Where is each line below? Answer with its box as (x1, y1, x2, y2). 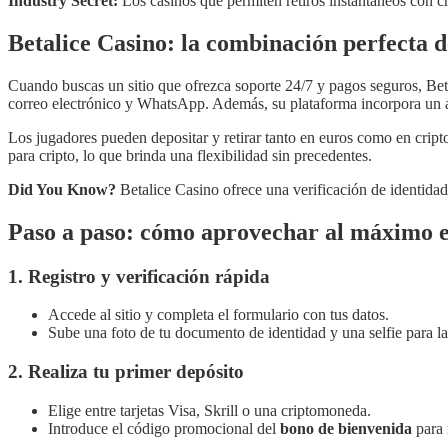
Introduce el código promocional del (48, 419, 280, 437)
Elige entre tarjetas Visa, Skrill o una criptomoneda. (48, 401, 371, 419)
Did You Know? (8, 180, 116, 198)
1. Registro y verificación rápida (8, 265, 270, 287)
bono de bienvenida (280, 419, 412, 437)
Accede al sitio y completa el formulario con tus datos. (48, 306, 389, 324)
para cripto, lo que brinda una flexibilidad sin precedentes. (8, 146, 372, 164)
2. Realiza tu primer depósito (8, 361, 244, 383)
